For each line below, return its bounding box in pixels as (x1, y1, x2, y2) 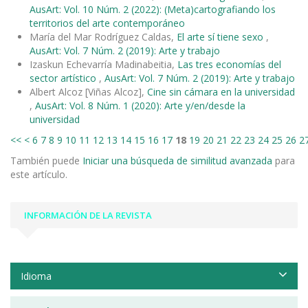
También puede (10, 153, 82, 167)
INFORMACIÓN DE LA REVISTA (24, 208, 152, 221)
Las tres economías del (177, 57, 281, 71)
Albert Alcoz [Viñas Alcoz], (30, 85, 147, 98)
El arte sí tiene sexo (177, 30, 266, 43)
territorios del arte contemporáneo (30, 16, 185, 30)
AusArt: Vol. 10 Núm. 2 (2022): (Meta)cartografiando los (30, 2, 276, 16)
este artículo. (10, 167, 67, 181)
